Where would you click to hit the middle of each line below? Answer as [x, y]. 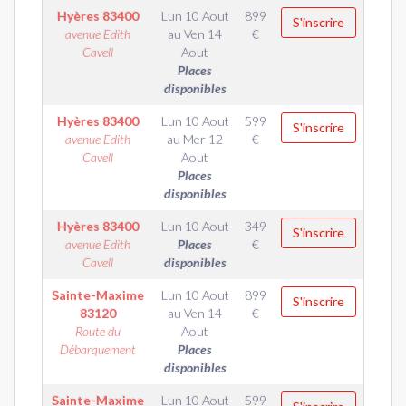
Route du [97, 331]
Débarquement [97, 349]
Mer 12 [203, 139]
